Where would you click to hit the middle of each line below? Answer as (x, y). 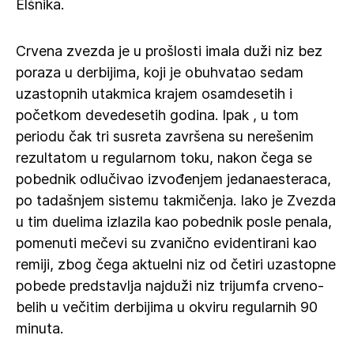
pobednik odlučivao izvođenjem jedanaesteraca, (173, 179)
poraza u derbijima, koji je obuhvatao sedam (160, 72)
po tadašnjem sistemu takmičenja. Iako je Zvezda (176, 200)
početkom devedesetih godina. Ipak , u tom (157, 115)
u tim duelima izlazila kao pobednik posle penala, (174, 222)
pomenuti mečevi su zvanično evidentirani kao (166, 243)
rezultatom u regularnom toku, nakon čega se (164, 158)
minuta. (40, 328)
